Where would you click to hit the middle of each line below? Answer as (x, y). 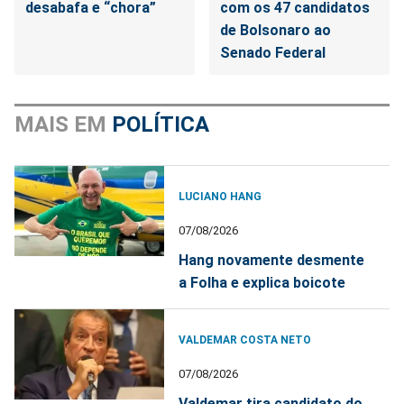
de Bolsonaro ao (276, 31)
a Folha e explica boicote (262, 283)
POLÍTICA (161, 125)
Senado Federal (273, 53)
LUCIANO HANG (220, 197)
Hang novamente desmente (272, 261)
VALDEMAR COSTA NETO (245, 340)
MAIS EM (63, 125)
